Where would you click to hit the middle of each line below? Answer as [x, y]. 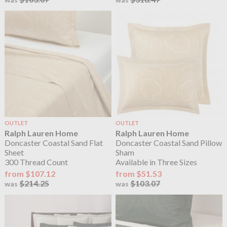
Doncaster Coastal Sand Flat [53, 142]
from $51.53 [139, 174]
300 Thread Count [36, 162]
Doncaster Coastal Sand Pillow [169, 142]
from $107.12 [30, 174]
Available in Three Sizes [157, 162]
